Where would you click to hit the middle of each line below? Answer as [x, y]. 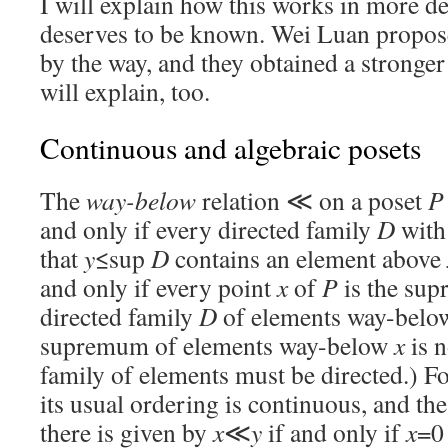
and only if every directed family [208, 229]
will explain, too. [125, 91]
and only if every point [158, 287]
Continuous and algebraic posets [230, 147]
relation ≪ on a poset [312, 200]
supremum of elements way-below [217, 345]
